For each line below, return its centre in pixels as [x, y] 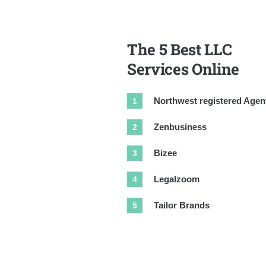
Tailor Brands [182, 205]
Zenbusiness [180, 127]
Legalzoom [177, 179]
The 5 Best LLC [180, 50]
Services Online [183, 69]
